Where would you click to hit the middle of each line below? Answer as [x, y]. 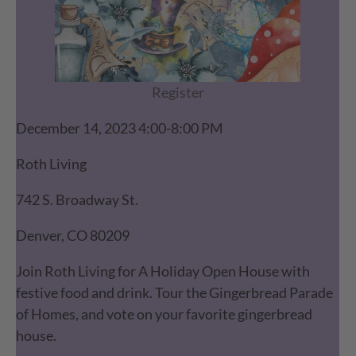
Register [178, 93]
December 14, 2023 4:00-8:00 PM [120, 128]
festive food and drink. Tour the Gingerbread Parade [175, 293]
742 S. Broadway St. [77, 200]
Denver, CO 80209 [73, 236]
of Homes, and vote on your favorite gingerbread [164, 314]
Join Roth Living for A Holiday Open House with [163, 271]
